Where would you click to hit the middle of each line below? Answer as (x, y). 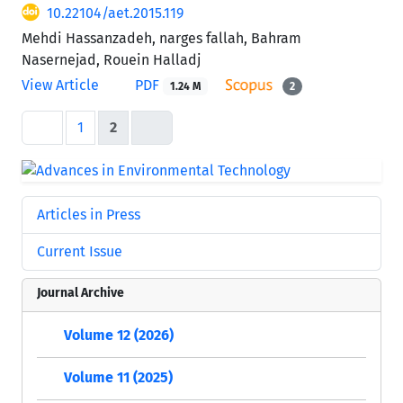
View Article (60, 85)
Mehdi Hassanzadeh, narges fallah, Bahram (161, 38)
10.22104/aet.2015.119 (115, 13)
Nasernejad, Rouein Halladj (111, 59)
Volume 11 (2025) (118, 377)
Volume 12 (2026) (119, 335)
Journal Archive (81, 292)
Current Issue (80, 251)
